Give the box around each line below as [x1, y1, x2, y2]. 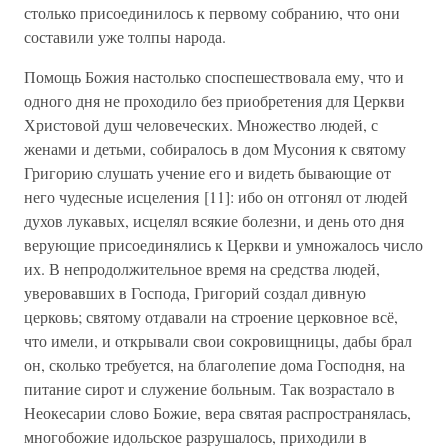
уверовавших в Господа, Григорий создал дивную [24, 282, 366, 303]
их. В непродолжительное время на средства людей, [24, 258, 380, 279]
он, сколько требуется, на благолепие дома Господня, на [24, 354, 405, 375]
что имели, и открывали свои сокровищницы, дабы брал [24, 330, 412, 351]
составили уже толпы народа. [24, 26, 226, 47]
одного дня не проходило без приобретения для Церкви [24, 90, 405, 111]
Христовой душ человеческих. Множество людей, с [24, 114, 378, 135]
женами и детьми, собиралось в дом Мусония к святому [24, 138, 406, 159]
